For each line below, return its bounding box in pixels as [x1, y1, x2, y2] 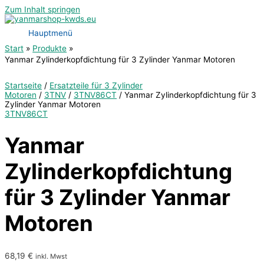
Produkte [32, 44, 67, 53]
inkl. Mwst [35, 252, 67, 260]
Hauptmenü [28, 28, 72, 38]
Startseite [5, 81, 42, 90]
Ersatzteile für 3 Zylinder [49, 81, 143, 90]
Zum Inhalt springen [5, 5, 80, 14]
